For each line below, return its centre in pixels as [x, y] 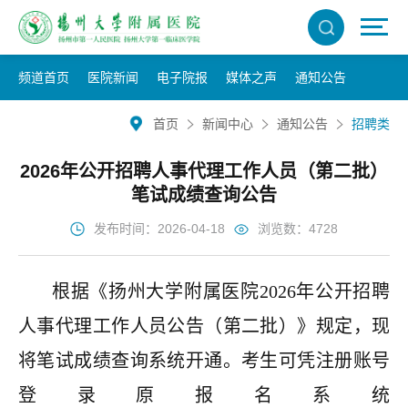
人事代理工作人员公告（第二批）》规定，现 [204, 326]
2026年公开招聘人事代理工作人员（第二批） [204, 171]
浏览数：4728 [298, 229]
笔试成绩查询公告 [204, 195]
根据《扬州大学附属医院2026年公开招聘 [221, 291]
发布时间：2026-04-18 [159, 229]
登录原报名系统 [204, 395]
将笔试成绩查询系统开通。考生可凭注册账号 [204, 361]
